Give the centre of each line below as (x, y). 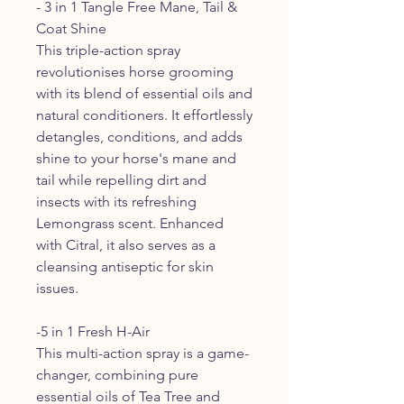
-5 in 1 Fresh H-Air (93, 331)
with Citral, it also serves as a (126, 244)
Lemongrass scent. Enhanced (130, 223)
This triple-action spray (108, 50)
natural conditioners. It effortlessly (144, 115)
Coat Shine (71, 28)
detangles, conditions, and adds (139, 136)
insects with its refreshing (116, 201)
